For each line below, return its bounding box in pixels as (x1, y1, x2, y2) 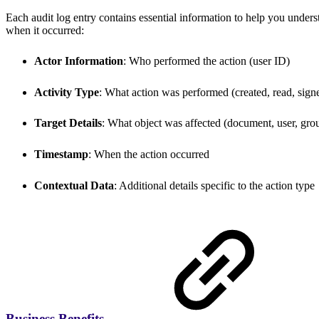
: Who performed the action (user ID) (123, 55, 290, 68)
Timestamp (34, 147, 88, 160)
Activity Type (34, 85, 99, 98)
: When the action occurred (88, 147, 209, 160)
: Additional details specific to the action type (114, 179, 315, 192)
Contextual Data (34, 179, 114, 192)
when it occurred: (6, 23, 84, 36)
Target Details (34, 117, 102, 130)
